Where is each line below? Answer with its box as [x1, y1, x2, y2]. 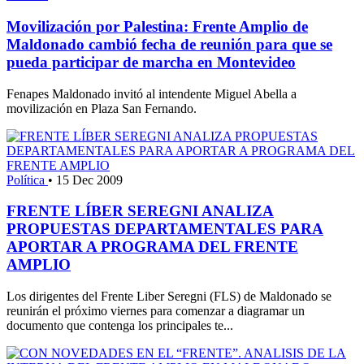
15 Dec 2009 [56, 172, 123, 187]
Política [6, 172, 48, 187]
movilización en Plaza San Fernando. [6, 101, 197, 115]
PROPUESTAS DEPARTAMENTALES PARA [6, 220, 323, 238]
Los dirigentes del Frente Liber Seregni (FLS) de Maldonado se [6, 289, 331, 304]
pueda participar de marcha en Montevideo [6, 53, 296, 71]
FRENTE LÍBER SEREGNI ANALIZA [6, 202, 274, 220]
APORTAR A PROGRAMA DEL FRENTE [6, 238, 298, 256]
